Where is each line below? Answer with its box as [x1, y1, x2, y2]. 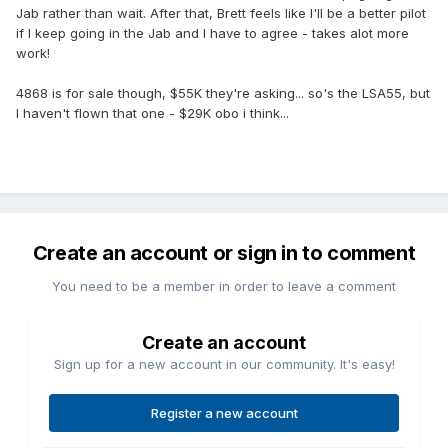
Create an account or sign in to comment [32, 241, 416, 266]
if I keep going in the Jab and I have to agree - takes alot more [16, 25, 409, 42]
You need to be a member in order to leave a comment [52, 278, 396, 295]
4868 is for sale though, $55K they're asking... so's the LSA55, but [16, 85, 430, 102]
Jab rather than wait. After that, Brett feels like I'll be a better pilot [16, 5, 426, 22]
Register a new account [150, 405, 298, 422]
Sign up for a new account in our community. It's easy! [53, 356, 395, 373]
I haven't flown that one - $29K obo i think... [16, 105, 289, 122]
